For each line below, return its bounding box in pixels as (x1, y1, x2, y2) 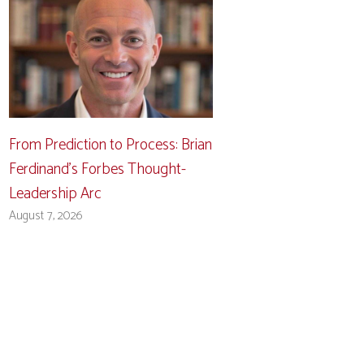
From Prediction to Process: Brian (9, 132, 213, 158)
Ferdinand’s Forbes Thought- (9, 156, 187, 182)
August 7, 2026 (9, 205, 84, 226)
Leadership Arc (9, 180, 102, 206)
